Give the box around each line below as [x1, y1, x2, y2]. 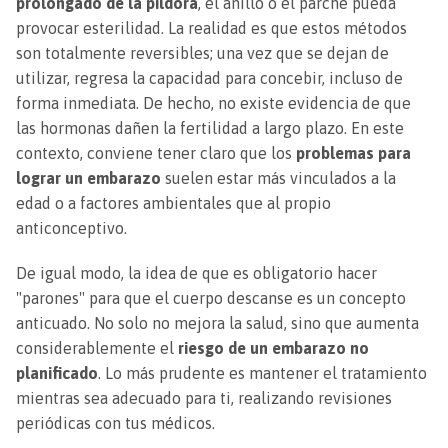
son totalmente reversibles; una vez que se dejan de [16, 43, 389, 62]
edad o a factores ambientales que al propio [16, 193, 331, 212]
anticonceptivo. [16, 218, 127, 237]
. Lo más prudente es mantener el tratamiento [98, 363, 427, 382]
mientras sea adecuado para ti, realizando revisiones [16, 388, 392, 407]
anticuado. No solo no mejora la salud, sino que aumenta [16, 313, 419, 332]
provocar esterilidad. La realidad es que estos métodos [16, 18, 407, 37]
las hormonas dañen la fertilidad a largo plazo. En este [16, 118, 404, 137]
